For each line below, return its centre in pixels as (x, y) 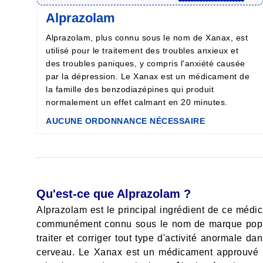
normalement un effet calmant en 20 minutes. (137, 102)
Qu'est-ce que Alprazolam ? (114, 194)
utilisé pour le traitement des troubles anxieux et (142, 51)
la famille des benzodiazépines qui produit (130, 90)
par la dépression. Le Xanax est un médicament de (148, 77)
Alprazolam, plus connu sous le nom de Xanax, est (147, 38)
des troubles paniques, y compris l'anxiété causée (146, 64)
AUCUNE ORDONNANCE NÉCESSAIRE (125, 121)
